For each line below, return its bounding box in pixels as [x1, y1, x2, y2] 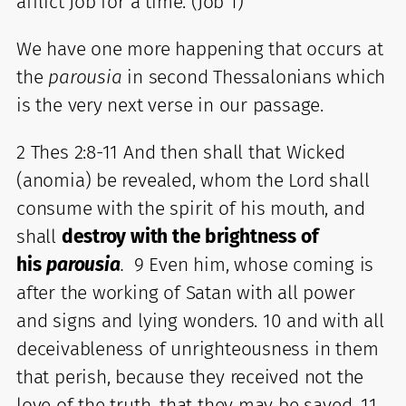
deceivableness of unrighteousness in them [16, 336, 379, 361]
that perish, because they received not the [16, 364, 364, 389]
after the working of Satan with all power [16, 280, 355, 304]
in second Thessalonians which [127, 64, 386, 89]
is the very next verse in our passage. [16, 92, 329, 117]
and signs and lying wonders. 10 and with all [16, 308, 384, 333]
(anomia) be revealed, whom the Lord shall [16, 168, 370, 192]
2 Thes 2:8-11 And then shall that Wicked [16, 140, 345, 164]
